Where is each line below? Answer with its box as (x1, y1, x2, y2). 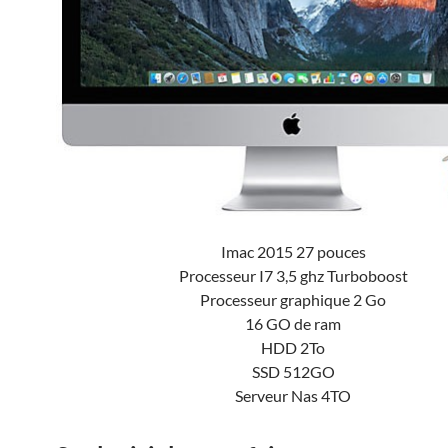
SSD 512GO (251, 362, 335, 382)
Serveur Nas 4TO (235, 386, 351, 406)
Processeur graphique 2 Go (200, 290, 386, 310)
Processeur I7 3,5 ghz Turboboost (178, 266, 408, 286)
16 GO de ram (245, 314, 341, 334)
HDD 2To (261, 338, 325, 358)
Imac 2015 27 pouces (220, 242, 366, 262)
